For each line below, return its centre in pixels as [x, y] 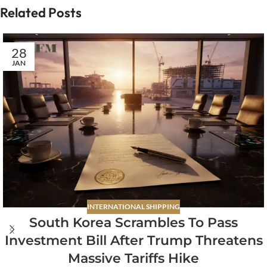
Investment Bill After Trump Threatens [133, 240]
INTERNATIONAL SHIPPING [133, 206]
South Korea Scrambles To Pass [133, 222]
